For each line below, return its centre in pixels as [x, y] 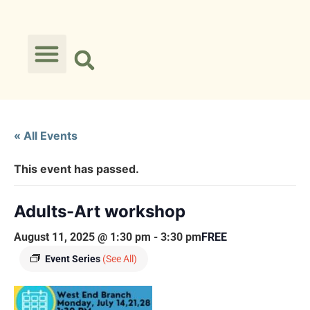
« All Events [46, 136]
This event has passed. [76, 169]
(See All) [120, 259]
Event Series [74, 259]
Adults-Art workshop [100, 211]
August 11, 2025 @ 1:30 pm [82, 237]
